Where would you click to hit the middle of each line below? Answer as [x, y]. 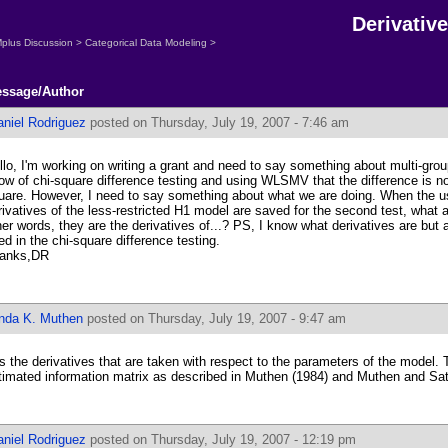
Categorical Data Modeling [146, 42]
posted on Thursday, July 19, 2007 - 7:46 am [217, 122]
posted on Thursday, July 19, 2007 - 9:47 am [214, 318]
